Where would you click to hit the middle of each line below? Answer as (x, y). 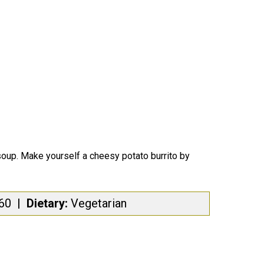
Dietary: (49, 203)
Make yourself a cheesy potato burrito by (105, 156)
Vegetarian (99, 203)
